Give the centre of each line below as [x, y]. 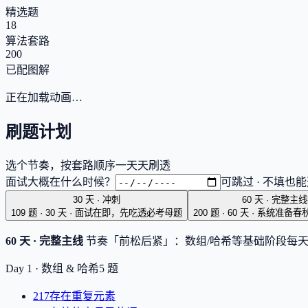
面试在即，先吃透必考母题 [129, 213]
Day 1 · [23, 269]
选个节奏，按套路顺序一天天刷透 [88, 165]
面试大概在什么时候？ [60, 181]
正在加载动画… [44, 97]
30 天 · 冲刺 [97, 200]
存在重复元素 [82, 296]
